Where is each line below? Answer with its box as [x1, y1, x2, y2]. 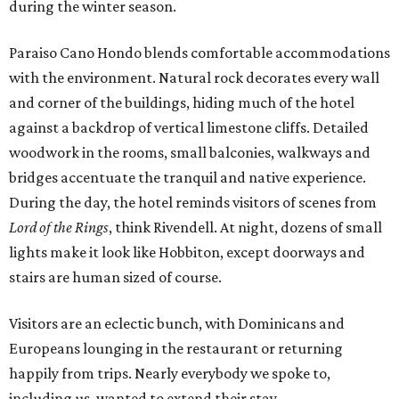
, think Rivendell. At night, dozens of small [109, 218, 382, 237]
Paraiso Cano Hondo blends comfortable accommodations [9, 44, 390, 62]
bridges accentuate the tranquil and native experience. [9, 168, 366, 187]
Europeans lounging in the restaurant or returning [9, 339, 343, 358]
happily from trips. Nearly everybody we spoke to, [9, 364, 330, 383]
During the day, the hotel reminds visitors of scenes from [9, 193, 377, 212]
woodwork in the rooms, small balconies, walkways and [9, 143, 370, 162]
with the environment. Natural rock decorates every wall [9, 69, 379, 87]
